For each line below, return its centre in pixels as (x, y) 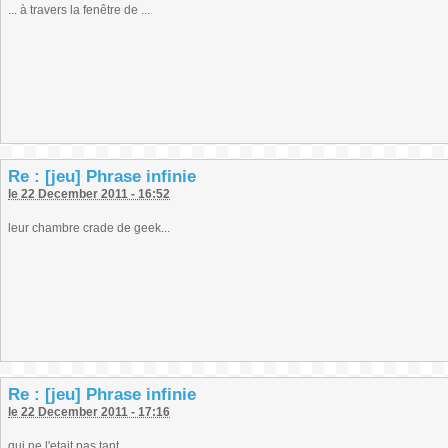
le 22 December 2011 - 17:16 (89, 412)
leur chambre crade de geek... (89, 228)
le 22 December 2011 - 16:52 (89, 194)
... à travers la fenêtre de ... (79, 10)
